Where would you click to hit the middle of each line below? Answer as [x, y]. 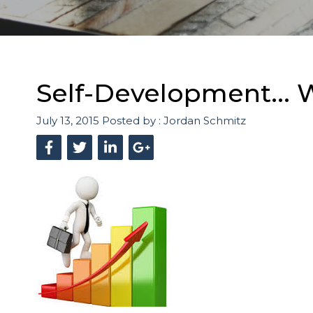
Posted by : [133, 120]
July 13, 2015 [68, 120]
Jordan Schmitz [205, 120]
